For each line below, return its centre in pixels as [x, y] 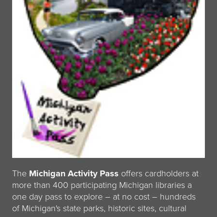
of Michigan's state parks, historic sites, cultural [99, 209]
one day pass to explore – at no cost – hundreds [104, 197]
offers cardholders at [159, 174]
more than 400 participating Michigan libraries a [102, 185]
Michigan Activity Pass [74, 174]
